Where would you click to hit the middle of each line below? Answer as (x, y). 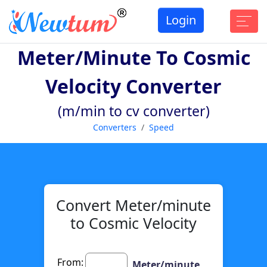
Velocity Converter (133, 86)
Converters (115, 127)
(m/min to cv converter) (133, 111)
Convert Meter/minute (133, 205)
